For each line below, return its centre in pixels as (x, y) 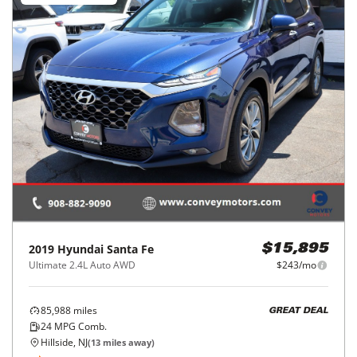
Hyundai (80, 249)
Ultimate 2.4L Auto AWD (82, 265)
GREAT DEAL (298, 311)
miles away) (127, 343)
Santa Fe (130, 249)
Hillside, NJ (64, 343)
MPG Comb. (79, 327)
